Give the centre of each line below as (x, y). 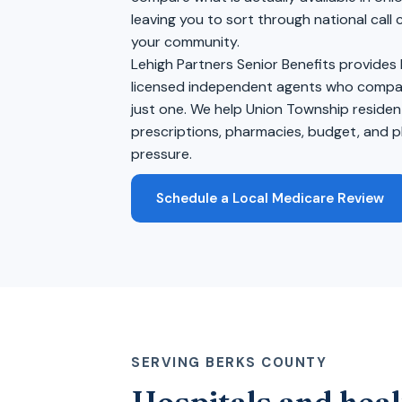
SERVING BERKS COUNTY (229, 363)
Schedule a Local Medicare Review (270, 198)
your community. (185, 42)
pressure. (162, 154)
